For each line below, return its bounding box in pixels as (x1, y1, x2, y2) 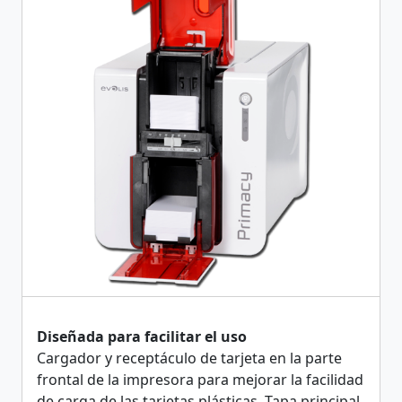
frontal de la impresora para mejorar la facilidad (37, 370, 363, 389)
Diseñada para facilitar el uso (37, 327, 247, 346)
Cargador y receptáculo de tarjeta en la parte (37, 348, 342, 368)
